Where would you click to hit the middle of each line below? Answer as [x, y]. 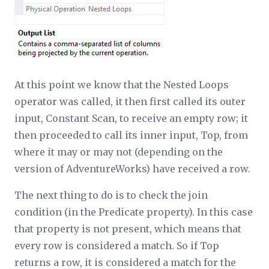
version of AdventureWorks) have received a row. [132, 168]
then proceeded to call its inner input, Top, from [131, 135]
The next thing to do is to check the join [111, 195]
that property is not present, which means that [128, 228]
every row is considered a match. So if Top [117, 245]
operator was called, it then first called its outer [130, 101]
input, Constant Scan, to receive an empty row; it [131, 118]
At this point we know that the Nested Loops [122, 84]
